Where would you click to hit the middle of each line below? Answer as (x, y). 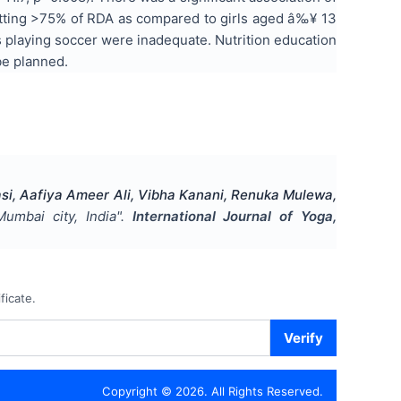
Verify (303, 337)
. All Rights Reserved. (264, 392)
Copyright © (139, 392)
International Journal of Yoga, (235, 216)
